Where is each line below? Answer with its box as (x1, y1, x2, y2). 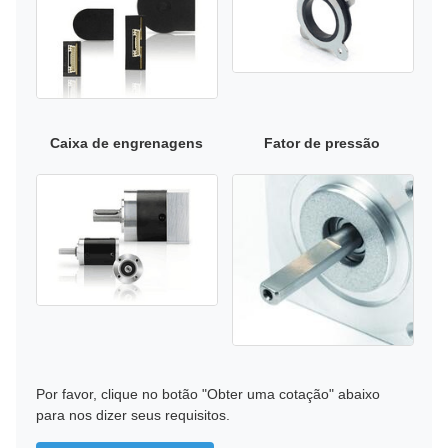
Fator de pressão (264, 134, 380, 151)
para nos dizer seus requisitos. (36, 406, 230, 423)
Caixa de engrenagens (49, 134, 203, 151)
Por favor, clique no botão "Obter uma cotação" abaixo (36, 385, 380, 402)
